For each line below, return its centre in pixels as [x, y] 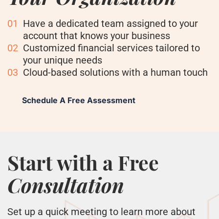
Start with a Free [83, 162]
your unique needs [63, 60]
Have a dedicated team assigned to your [110, 24]
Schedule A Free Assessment [79, 100]
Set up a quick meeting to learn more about [101, 212]
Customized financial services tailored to [111, 48]
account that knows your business [97, 36]
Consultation [66, 185]
